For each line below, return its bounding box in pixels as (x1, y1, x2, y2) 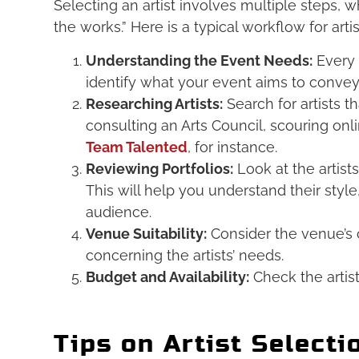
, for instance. (188, 138, 278, 155)
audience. (86, 203, 152, 220)
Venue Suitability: (86, 224, 208, 242)
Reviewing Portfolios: (86, 159, 234, 177)
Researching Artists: (86, 95, 224, 112)
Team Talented (86, 138, 188, 155)
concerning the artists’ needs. (86, 246, 284, 264)
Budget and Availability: (86, 268, 250, 285)
